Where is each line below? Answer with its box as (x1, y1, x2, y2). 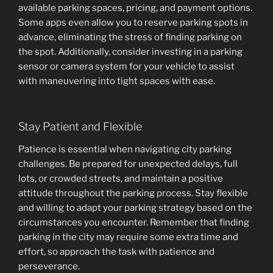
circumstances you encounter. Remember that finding (18, 217, 249, 229)
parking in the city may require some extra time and (18, 232, 238, 243)
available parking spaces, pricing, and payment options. (18, 2, 252, 14)
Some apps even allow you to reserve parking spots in (18, 17, 248, 29)
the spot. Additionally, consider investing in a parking (18, 46, 243, 58)
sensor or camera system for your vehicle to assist (18, 61, 235, 73)
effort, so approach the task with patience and (18, 246, 214, 258)
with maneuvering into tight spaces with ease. (18, 76, 215, 87)
